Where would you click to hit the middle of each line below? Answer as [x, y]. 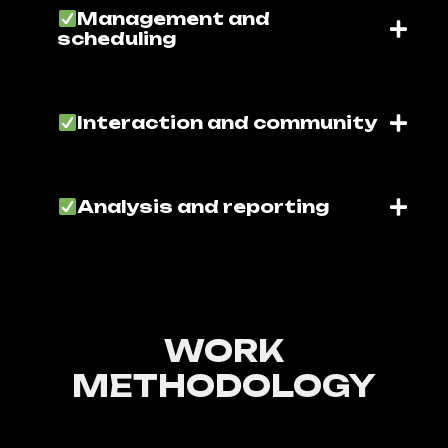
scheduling [117, 38]
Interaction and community [226, 122]
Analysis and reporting [202, 206]
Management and [173, 18]
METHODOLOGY [223, 385]
